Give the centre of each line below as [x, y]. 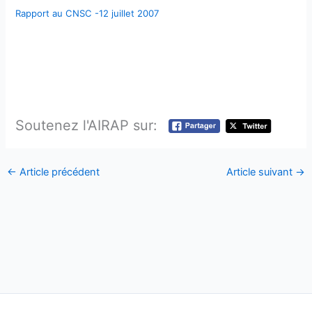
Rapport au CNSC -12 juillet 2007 [88, 13]
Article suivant [261, 172]
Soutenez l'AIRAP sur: [87, 125]
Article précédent [58, 172]
